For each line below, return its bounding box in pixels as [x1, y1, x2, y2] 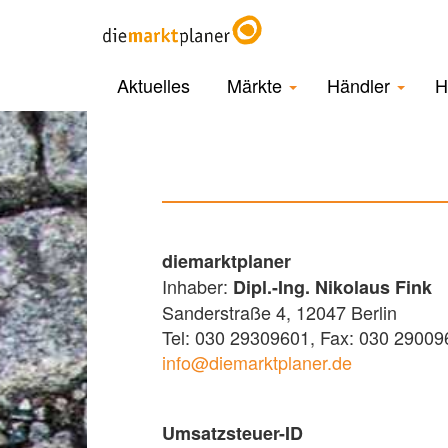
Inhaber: [162, 273, 233, 299]
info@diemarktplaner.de [162, 349, 352, 375]
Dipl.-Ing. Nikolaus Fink [233, 274, 432, 300]
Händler [327, 72, 395, 98]
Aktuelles [117, 72, 190, 98]
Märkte [227, 72, 287, 98]
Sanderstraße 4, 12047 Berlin [162, 299, 397, 325]
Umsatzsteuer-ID [162, 420, 303, 446]
